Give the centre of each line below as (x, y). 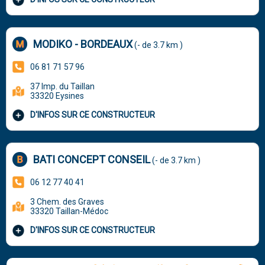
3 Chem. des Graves (67, 201)
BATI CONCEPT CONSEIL (92, 159)
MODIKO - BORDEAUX (83, 44)
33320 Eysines (57, 96)
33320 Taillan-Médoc (70, 211)
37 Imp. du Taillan (63, 86)
